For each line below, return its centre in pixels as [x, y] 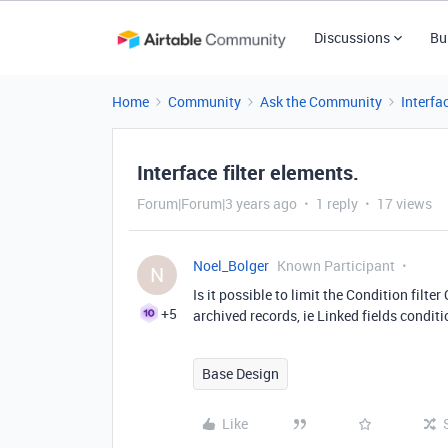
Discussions [351, 37]
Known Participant [336, 265]
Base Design [240, 373]
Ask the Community [321, 101]
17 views [404, 203]
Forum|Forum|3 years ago [217, 203]
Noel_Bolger [231, 265]
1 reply [337, 203]
